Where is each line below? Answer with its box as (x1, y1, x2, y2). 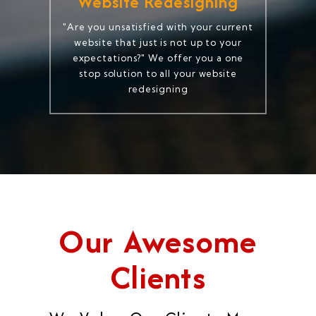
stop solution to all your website (79, 68, 237, 80)
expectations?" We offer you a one (72, 52, 244, 64)
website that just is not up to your (74, 37, 242, 49)
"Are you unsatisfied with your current (62, 21, 254, 33)
